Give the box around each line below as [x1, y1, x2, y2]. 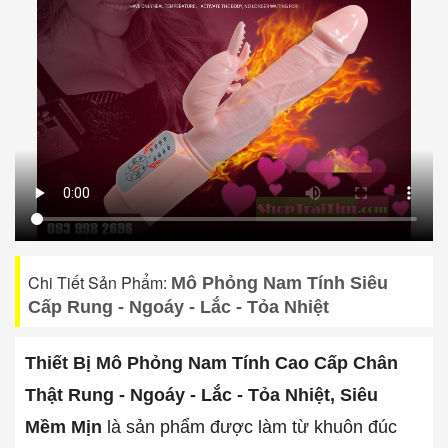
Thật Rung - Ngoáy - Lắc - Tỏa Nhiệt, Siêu [25, 384, 378, 405]
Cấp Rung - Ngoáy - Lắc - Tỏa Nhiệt [28, 296, 329, 317]
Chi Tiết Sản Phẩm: [28, 270, 171, 294]
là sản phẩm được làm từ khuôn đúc [102, 416, 397, 437]
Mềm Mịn [25, 416, 102, 437]
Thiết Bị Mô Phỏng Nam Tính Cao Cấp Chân [25, 352, 398, 373]
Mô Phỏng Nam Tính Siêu [171, 272, 388, 293]
